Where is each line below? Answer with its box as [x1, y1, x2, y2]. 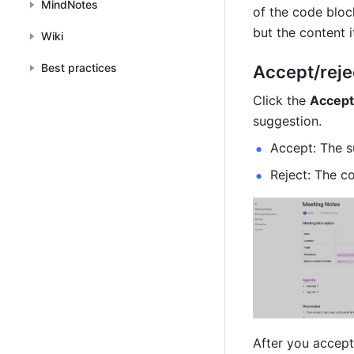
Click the [253, 92, 310, 109]
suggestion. [253, 113, 322, 130]
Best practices [41, 61, 117, 74]
